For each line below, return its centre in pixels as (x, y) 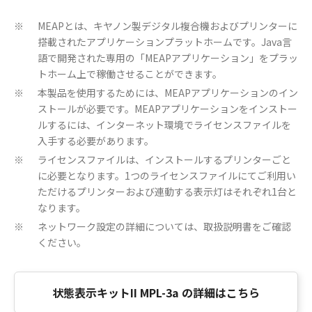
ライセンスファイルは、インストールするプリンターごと (164, 159)
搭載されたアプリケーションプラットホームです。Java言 (165, 42)
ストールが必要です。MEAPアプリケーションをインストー (167, 109)
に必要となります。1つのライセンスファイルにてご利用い (167, 175)
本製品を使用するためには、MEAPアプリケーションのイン (168, 93)
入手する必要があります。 (96, 141)
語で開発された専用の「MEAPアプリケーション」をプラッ (168, 58)
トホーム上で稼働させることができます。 (130, 74)
